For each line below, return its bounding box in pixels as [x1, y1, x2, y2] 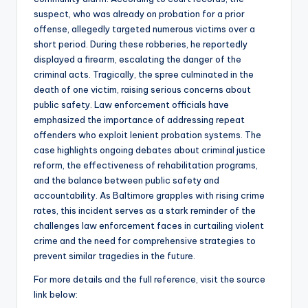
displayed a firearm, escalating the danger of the [34, 54, 241, 65]
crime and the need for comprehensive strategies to [34, 235, 256, 247]
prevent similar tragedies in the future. [34, 250, 195, 262]
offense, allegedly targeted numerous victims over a [34, 23, 255, 35]
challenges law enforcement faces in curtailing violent [34, 220, 264, 232]
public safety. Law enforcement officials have [34, 99, 229, 111]
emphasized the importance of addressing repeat [34, 114, 245, 126]
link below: [34, 289, 78, 300]
